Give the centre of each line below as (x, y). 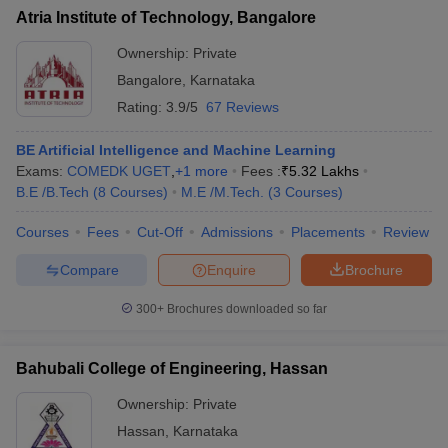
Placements (328, 232)
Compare (89, 269)
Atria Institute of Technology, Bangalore (166, 17)
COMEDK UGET (119, 171)
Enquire (231, 269)
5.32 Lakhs (324, 171)
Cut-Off (160, 232)
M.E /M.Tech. (222, 192)
